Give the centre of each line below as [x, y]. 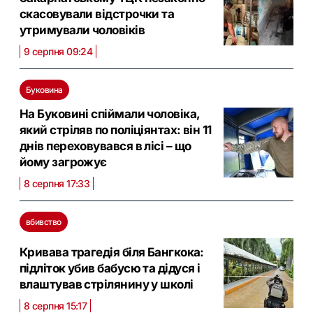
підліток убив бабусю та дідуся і [110, 268]
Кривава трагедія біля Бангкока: [112, 252]
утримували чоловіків [82, 30]
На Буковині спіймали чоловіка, [110, 114]
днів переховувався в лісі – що [105, 146]
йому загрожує [63, 162]
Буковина [44, 89]
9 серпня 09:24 [58, 51]
